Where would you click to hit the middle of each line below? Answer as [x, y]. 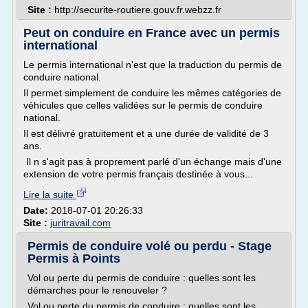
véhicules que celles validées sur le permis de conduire [143, 105]
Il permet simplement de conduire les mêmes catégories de [152, 93]
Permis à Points [74, 258]
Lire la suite [50, 195]
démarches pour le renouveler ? [97, 290]
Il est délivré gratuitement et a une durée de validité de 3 [146, 133]
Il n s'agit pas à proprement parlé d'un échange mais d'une [153, 162]
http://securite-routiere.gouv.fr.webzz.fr [138, 10]
